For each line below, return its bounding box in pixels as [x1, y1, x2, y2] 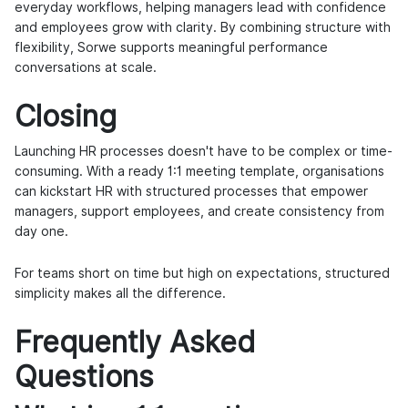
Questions [15, 359, 154, 395]
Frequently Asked [15, 324, 256, 361]
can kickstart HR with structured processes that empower [15, 184, 368, 199]
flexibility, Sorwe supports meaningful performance [15, 40, 328, 56]
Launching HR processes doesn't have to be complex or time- [15, 144, 393, 159]
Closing [15, 98, 117, 135]
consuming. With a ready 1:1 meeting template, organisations [15, 164, 384, 179]
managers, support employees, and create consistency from [15, 204, 384, 219]
